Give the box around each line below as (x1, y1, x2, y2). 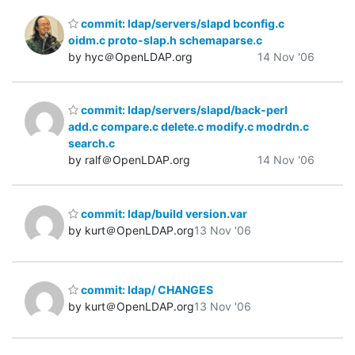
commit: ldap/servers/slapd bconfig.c (78, 16, 284, 30)
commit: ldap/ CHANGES (78, 283, 213, 297)
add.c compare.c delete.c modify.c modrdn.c (68, 120, 309, 134)
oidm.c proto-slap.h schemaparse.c (68, 32, 262, 47)
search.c (68, 136, 115, 151)
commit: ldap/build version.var (78, 206, 247, 220)
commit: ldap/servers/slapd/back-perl (78, 103, 288, 117)
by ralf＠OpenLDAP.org (68, 153, 190, 167)
